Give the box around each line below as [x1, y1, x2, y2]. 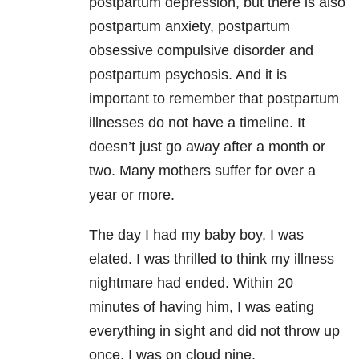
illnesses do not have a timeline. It [89, 115, 305, 131]
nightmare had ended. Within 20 [89, 275, 293, 292]
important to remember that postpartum [89, 91, 339, 107]
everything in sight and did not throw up [89, 323, 340, 340]
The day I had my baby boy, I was [89, 227, 304, 244]
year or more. [89, 187, 175, 204]
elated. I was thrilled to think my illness [89, 251, 334, 268]
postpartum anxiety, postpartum [89, 18, 290, 35]
